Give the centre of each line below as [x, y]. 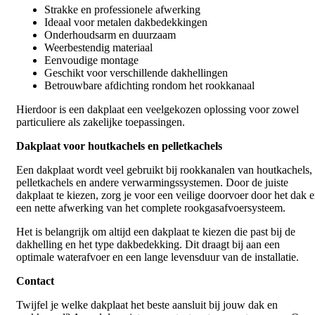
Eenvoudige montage [91, 60]
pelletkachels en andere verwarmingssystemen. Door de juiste [152, 183]
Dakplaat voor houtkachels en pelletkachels [119, 146]
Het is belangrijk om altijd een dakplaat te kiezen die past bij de [156, 232]
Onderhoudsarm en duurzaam [110, 35]
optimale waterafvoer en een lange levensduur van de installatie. [157, 257]
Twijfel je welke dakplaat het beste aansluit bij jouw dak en [147, 305]
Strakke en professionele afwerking [122, 10]
